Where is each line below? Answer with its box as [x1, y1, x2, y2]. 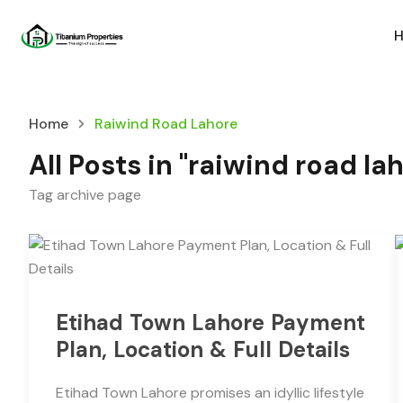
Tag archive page [29, 185, 141, 204]
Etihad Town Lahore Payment [56, 309, 365, 336]
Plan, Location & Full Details [56, 336, 350, 363]
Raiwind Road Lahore [94, 114, 237, 133]
